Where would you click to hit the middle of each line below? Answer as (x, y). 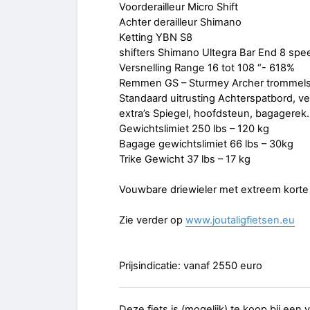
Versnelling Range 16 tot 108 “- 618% (207, 68)
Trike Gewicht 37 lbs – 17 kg (185, 159)
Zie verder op (152, 220)
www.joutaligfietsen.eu (240, 220)
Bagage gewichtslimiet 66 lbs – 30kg (206, 144)
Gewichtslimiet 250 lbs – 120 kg (194, 129)
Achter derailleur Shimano (180, 22)
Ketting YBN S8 (156, 38)
